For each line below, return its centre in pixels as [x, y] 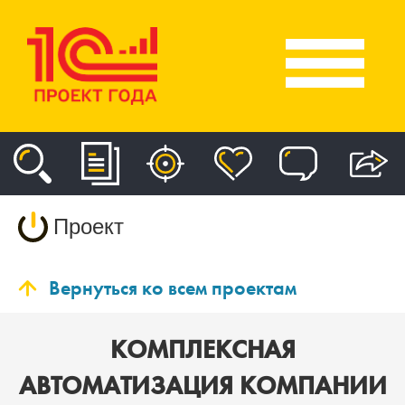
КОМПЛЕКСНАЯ [202, 349]
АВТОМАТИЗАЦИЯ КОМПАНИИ [202, 385]
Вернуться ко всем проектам [173, 288]
